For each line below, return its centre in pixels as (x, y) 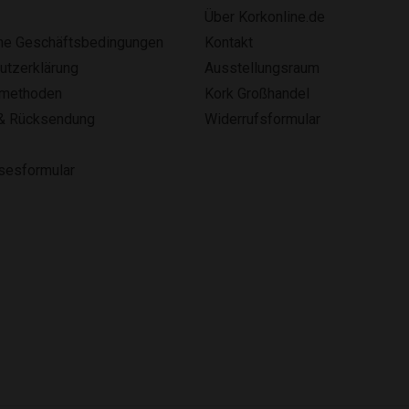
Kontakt (229, 42)
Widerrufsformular (262, 119)
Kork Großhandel (257, 94)
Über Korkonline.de (265, 17)
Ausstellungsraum (262, 68)
